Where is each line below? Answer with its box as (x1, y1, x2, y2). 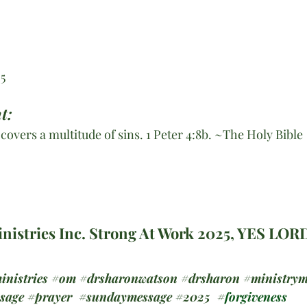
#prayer (27, 288, 72, 305)
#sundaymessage (79, 288, 172, 305)
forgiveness (225, 288, 287, 305)
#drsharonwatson (79, 269, 177, 286)
